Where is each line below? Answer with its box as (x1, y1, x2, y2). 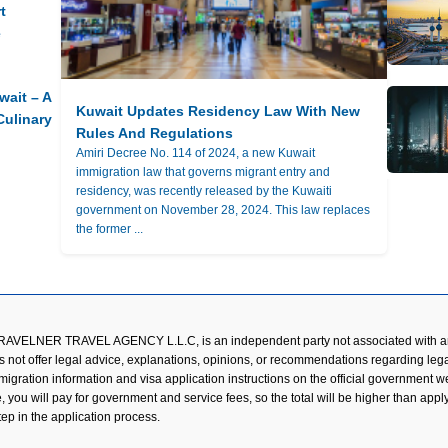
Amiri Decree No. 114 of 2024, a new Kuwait (75, 145, 315, 160)
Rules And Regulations (75, 124, 233, 141)
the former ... (75, 221, 143, 236)
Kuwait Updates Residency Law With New (75, 102, 360, 119)
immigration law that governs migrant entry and (75, 164, 330, 179)
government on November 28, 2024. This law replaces (75, 202, 370, 217)
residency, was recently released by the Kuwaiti (75, 183, 332, 198)
